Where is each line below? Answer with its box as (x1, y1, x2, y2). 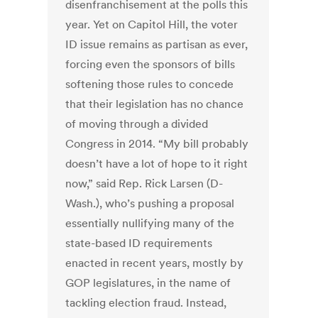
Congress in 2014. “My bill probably (65, 136, 249, 151)
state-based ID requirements (65, 236, 213, 251)
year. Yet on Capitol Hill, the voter (65, 17, 238, 32)
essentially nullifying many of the (65, 216, 235, 231)
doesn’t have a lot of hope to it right (65, 156, 248, 171)
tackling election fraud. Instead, (65, 295, 227, 310)
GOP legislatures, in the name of (65, 275, 231, 290)
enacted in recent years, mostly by (65, 256, 244, 270)
